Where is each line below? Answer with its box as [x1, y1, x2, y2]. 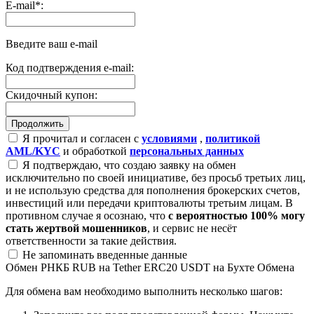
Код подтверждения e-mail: [6, 61, 134, 74]
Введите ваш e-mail [6, 37, 97, 50]
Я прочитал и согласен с [20, 132, 142, 144]
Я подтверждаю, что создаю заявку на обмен [20, 158, 236, 171]
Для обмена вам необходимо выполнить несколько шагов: [6, 285, 282, 297]
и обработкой [60, 144, 130, 157]
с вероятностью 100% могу [168, 209, 305, 221]
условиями [142, 132, 197, 144]
